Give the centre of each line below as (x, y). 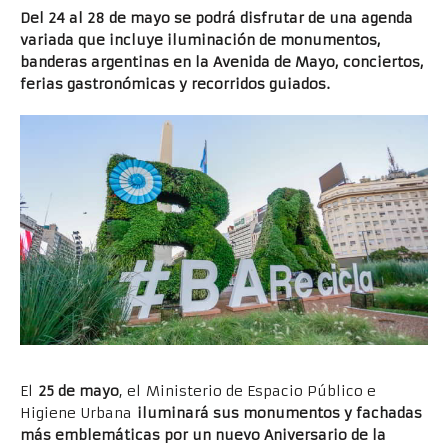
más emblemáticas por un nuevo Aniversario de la (203, 434)
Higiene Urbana (78, 412)
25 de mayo (78, 390)
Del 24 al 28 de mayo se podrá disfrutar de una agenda (216, 18)
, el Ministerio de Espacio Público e (247, 390)
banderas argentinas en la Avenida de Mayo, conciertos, (222, 62)
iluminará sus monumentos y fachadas (279, 412)
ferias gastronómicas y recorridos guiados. (175, 84)
